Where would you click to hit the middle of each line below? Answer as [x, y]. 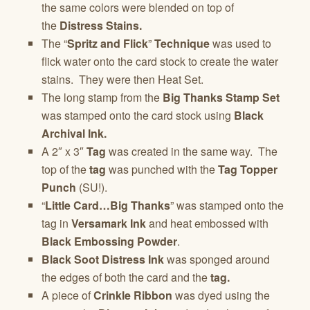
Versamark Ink [109, 224]
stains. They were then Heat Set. [122, 80]
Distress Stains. [101, 26]
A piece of [67, 295]
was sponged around [217, 259]
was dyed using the [221, 295]
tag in [56, 224]
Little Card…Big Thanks [108, 206]
